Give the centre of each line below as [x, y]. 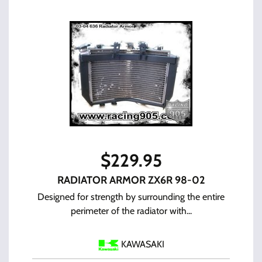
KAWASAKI [142, 244]
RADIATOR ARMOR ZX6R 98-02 [131, 180]
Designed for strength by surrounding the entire [131, 197]
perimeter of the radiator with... [131, 211]
